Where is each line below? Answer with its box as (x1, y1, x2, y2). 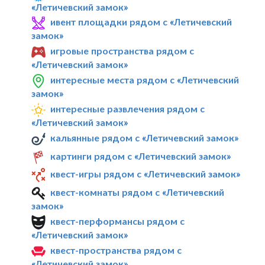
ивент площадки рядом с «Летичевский (50, 16, 232, 28)
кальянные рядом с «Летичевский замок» (50, 131, 239, 143)
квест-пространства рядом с (50, 244, 182, 256)
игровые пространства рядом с (50, 45, 195, 57)
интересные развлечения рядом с (50, 102, 205, 114)
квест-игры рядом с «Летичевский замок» (50, 168, 241, 180)
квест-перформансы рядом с (50, 215, 185, 227)
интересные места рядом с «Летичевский (50, 74, 240, 86)
